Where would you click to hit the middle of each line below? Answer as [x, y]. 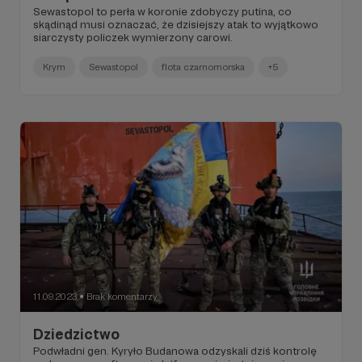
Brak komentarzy [122, 296]
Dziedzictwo [76, 334]
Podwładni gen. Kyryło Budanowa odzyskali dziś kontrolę [175, 350]
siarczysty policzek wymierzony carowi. [133, 37]
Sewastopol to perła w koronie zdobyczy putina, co [162, 11]
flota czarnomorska [203, 67]
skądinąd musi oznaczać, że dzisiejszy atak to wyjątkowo [176, 24]
